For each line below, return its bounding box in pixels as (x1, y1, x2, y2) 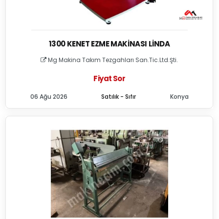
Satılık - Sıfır (101, 92, 136, 101)
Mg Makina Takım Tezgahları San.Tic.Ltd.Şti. (46, 56, 178, 64)
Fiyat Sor (93, 73, 125, 84)
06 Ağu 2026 (30, 92, 67, 101)
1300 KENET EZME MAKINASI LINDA (48, 39, 170, 49)
